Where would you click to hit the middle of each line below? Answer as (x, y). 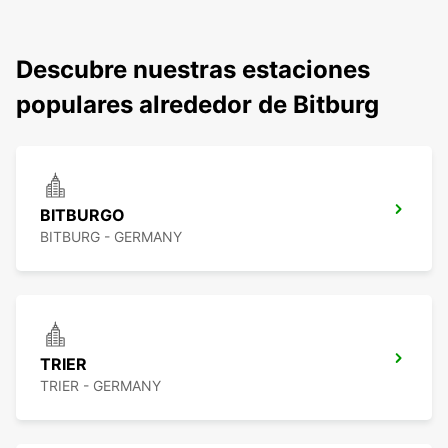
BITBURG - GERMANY (111, 237)
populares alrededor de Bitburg (197, 105)
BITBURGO (82, 215)
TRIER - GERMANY (100, 386)
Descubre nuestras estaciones (193, 70)
